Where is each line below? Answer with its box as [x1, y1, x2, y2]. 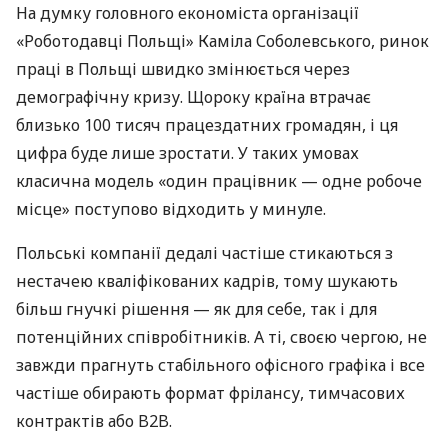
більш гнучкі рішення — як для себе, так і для [16, 298, 377, 321]
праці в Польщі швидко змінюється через [16, 58, 350, 81]
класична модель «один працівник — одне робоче [16, 170, 422, 193]
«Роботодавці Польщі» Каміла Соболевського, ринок [16, 30, 429, 53]
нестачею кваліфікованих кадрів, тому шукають [16, 270, 398, 293]
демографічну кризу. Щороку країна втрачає [16, 86, 371, 109]
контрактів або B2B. [16, 410, 172, 433]
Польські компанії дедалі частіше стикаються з [16, 242, 393, 265]
